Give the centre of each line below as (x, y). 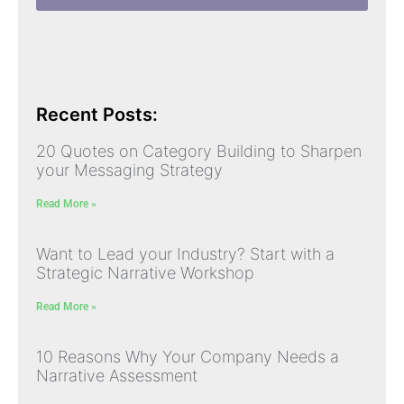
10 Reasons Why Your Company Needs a (188, 357)
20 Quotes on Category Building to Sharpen (199, 151)
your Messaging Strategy (129, 170)
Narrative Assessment (117, 376)
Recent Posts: (97, 115)
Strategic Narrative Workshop (145, 273)
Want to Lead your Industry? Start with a (185, 254)
